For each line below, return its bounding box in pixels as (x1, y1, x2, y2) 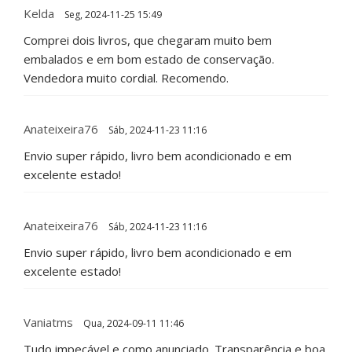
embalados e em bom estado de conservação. (24, 51, 274, 68)
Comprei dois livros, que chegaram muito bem (24, 32, 272, 49)
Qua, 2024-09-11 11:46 (81, 317, 184, 331)
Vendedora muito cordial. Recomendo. (24, 70, 229, 86)
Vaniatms (24, 314, 73, 331)
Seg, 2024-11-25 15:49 (62, 8, 162, 22)
